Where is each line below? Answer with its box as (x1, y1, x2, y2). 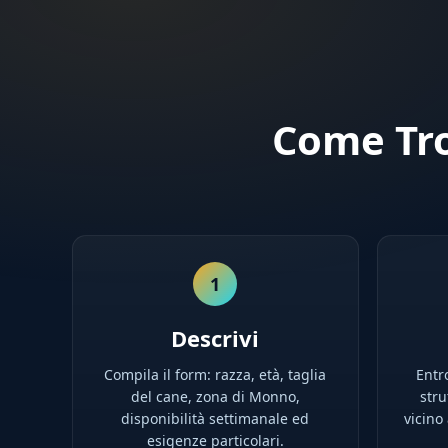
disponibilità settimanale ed (121, 409, 310, 428)
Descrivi (171, 323, 260, 353)
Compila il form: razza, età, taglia (104, 365, 327, 384)
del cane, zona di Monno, (130, 387, 300, 406)
